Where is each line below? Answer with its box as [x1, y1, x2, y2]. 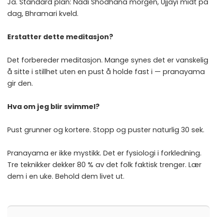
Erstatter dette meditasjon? [7, 31, 113, 42]
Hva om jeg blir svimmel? [7, 101, 100, 111]
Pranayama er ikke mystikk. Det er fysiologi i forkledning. [7, 148, 201, 158]
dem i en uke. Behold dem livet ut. [7, 171, 124, 181]
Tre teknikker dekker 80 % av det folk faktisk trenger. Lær [7, 159, 201, 170]
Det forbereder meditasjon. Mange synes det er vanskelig [7, 55, 208, 65]
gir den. [7, 78, 33, 88]
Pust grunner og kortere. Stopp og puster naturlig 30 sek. [7, 124, 204, 135]
